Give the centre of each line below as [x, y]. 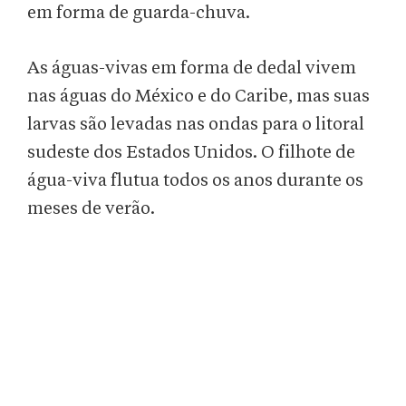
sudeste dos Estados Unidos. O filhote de [191, 153]
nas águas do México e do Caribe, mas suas [198, 97]
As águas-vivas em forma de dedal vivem [192, 68]
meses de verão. [91, 209]
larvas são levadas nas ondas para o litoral [196, 125]
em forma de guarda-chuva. [139, 13]
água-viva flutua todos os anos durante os [195, 181]
